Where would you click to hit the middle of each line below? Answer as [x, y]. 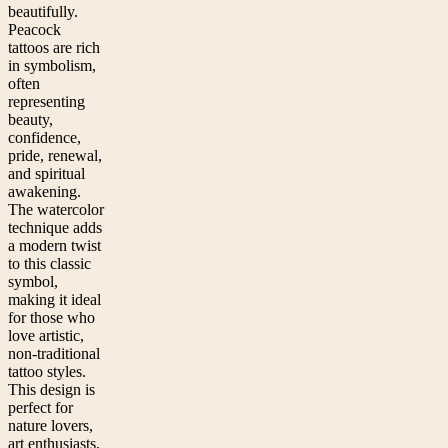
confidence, [44, 138]
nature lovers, [50, 426]
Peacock [34, 30]
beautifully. [43, 12]
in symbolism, [52, 66]
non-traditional [54, 354]
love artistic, [46, 336]
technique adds [55, 228]
